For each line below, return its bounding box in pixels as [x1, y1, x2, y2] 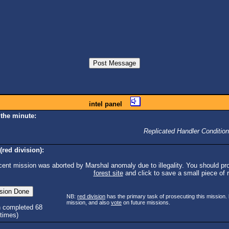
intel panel [88, 100, 122, 108]
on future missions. [122, 199, 170, 205]
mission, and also [66, 199, 111, 205]
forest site [93, 169, 123, 177]
